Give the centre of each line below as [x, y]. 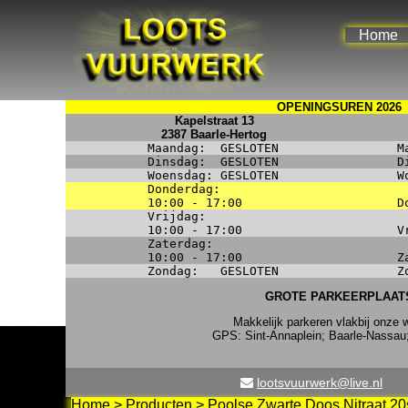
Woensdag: [184, 175]
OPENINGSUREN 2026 [339, 107]
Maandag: [184, 148]
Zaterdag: [180, 244]
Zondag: [184, 271]
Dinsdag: [184, 162]
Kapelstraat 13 [214, 121]
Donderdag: [184, 189]
